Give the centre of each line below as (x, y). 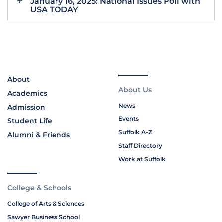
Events (129, 119)
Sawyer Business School (44, 217)
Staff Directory (140, 146)
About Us (135, 90)
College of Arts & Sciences (46, 204)
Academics (27, 93)
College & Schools (39, 188)
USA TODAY (54, 10)
